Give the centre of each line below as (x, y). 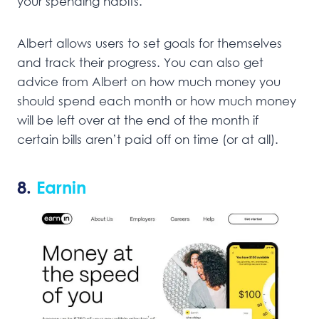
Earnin (59, 187)
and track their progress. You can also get (140, 62)
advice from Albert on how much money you (149, 81)
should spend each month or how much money (157, 100)
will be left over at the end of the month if (138, 120)
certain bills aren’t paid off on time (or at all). (148, 139)
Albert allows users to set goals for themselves (150, 43)
